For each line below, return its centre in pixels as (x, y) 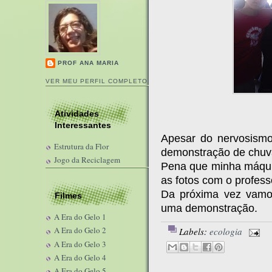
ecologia (226, 231)
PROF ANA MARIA (89, 63)
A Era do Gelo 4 (80, 257)
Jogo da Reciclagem (87, 160)
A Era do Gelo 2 (80, 230)
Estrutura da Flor (81, 146)
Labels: (194, 231)
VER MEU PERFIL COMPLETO (97, 81)
